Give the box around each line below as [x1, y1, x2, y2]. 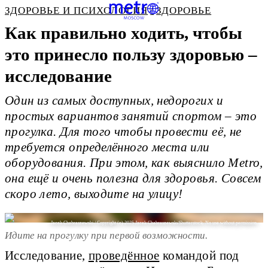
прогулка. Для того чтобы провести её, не [5, 125, 242, 139]
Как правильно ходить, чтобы [5, 23, 242, 42]
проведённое [88, 249, 160, 263]
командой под [159, 249, 239, 263]
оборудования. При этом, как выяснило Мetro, [5, 156, 263, 170]
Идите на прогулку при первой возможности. [5, 229, 208, 241]
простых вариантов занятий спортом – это [5, 109, 257, 123]
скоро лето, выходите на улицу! [5, 187, 183, 201]
